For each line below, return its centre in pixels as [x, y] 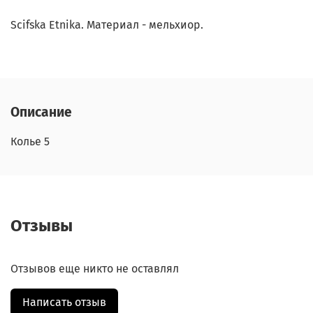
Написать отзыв [64, 303]
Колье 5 [30, 142]
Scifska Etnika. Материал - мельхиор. [107, 24]
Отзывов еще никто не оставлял [95, 269]
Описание [41, 112]
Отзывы [42, 226]
